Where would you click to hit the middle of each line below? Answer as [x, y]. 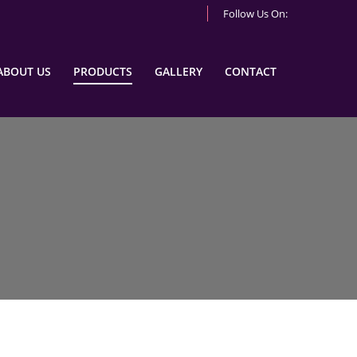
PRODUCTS [103, 71]
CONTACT [251, 71]
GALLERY [178, 71]
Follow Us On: [255, 14]
